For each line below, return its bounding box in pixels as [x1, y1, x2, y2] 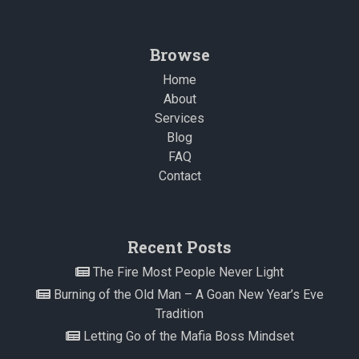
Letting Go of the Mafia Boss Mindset [79, 328, 294, 344]
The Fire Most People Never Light [90, 264, 284, 280]
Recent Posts [127, 236, 232, 257]
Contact [158, 167, 201, 184]
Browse [149, 43, 210, 65]
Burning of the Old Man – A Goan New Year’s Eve [50, 286, 324, 302]
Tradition [155, 305, 204, 321]
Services [155, 110, 204, 126]
